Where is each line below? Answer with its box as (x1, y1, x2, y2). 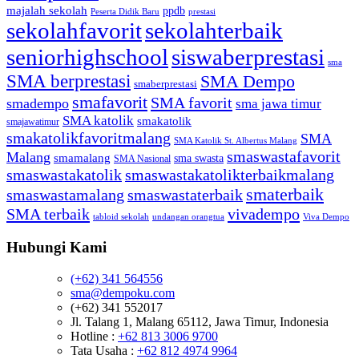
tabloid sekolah (93, 212, 149, 222)
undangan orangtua (152, 212, 224, 222)
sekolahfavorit (6, 18, 142, 44)
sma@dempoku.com (71, 285, 175, 300)
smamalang (54, 151, 111, 165)
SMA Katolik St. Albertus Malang (174, 136, 297, 146)
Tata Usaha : (71, 343, 137, 357)
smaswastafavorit (227, 147, 341, 166)
